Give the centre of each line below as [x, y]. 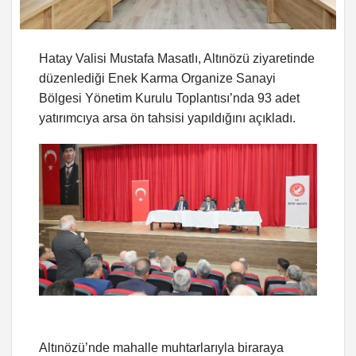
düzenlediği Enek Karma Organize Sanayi [157, 78]
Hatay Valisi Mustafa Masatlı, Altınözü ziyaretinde [177, 58]
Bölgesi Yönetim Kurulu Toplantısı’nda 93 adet [169, 98]
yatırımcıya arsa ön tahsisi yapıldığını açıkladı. [167, 118]
